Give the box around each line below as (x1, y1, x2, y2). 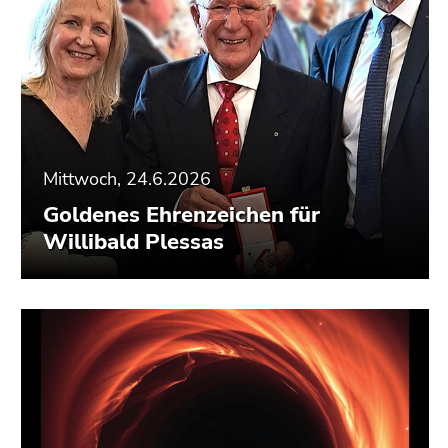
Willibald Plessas (43, 227, 224, 258)
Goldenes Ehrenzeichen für (43, 200, 320, 231)
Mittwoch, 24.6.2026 (43, 167, 211, 192)
